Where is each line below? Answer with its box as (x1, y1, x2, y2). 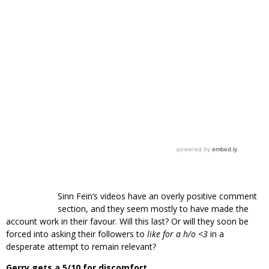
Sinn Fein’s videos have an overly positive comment (57, 190, 257, 202)
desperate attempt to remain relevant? (6, 240, 156, 252)
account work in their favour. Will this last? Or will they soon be (6, 215, 249, 227)
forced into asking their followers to (6, 228, 147, 240)
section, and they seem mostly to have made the (57, 202, 249, 214)
